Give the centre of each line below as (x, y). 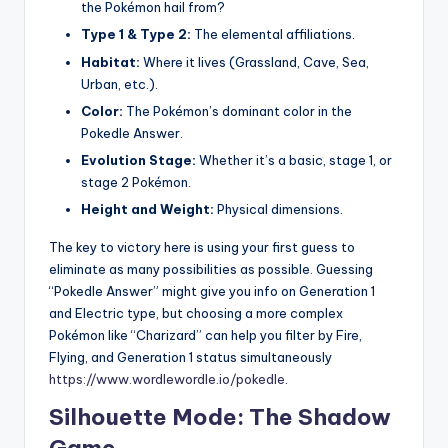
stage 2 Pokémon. (136, 181)
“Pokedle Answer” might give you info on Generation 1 (212, 290)
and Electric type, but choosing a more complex (196, 312)
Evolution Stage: (138, 159)
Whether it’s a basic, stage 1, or (294, 159)
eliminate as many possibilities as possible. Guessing (211, 268)
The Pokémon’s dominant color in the (237, 110)
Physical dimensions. (278, 208)
